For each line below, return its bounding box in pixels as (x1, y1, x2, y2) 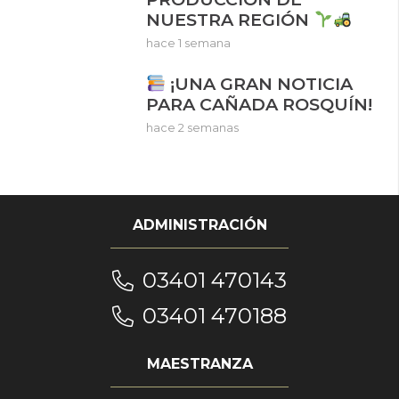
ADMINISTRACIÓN (132, 216, 267, 233)
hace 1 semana (146, 37, 231, 50)
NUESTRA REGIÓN (146, 9, 313, 31)
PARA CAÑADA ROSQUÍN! (146, 94, 372, 115)
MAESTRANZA (146, 354, 253, 372)
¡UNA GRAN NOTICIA (165, 73, 353, 94)
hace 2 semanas (146, 120, 239, 134)
